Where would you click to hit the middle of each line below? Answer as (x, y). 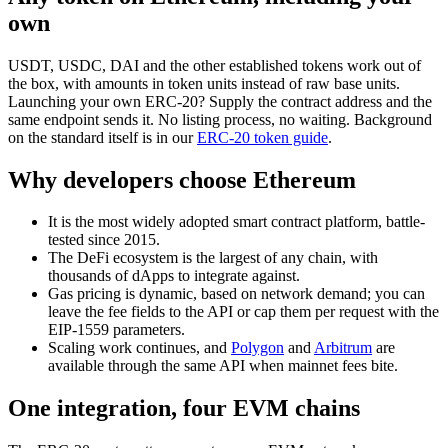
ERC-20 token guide (262, 137)
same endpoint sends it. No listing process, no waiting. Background (220, 119)
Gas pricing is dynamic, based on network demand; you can (236, 294)
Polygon (257, 348)
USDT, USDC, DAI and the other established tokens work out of (214, 65)
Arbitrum (343, 348)
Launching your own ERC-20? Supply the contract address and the (220, 101)
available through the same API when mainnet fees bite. (223, 366)
